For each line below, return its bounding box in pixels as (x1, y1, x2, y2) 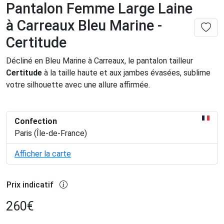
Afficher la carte (14, 149, 71, 159)
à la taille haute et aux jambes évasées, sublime (42, 68, 210, 78)
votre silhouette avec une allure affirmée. (6, 80, 152, 90)
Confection (14, 116, 57, 126)
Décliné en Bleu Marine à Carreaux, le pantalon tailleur (6, 56, 193, 66)
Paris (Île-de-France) (14, 128, 87, 138)
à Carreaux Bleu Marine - (6, 17, 162, 34)
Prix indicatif (6, 180, 53, 190)
